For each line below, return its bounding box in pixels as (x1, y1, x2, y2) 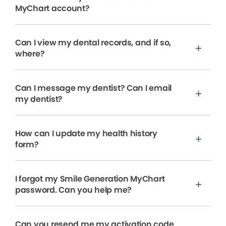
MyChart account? (15, 3, 90, 15)
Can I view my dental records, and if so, (15, 37, 172, 49)
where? (15, 48, 45, 60)
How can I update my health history (15, 128, 157, 140)
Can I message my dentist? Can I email (15, 82, 172, 94)
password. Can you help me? (15, 184, 132, 196)
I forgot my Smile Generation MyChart (15, 173, 165, 185)
